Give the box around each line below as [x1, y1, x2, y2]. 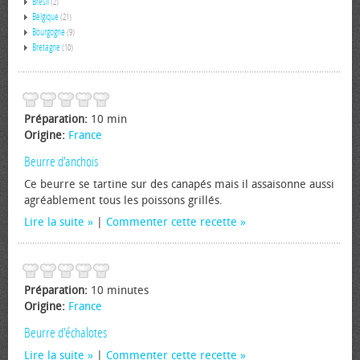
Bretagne [32, 42, 60, 53]
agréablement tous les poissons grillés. [24, 194, 223, 207]
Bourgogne [32, 27, 65, 38]
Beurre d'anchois [24, 153, 98, 170]
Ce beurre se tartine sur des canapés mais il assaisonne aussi [24, 178, 334, 191]
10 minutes [91, 284, 149, 297]
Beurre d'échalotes [24, 325, 107, 341]
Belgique [32, 11, 59, 22]
